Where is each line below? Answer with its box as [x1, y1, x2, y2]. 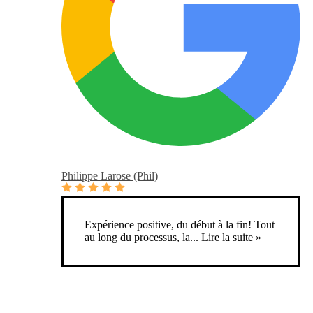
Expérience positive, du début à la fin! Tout [85, 219, 275, 231]
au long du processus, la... [85, 231, 198, 244]
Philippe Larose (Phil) [61, 170, 158, 182]
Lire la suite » [201, 231, 261, 244]
